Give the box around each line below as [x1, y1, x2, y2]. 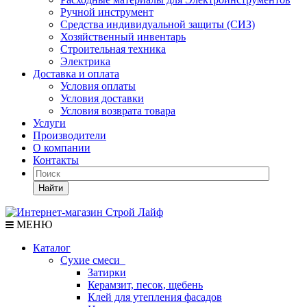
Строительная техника [60, 43, 166, 55]
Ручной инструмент [60, 6, 153, 18]
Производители [33, 130, 106, 141]
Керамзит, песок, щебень [88, 279, 203, 291]
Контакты [33, 154, 79, 166]
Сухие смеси [60, 254, 125, 266]
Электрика [60, 56, 110, 67]
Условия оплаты [60, 80, 136, 92]
